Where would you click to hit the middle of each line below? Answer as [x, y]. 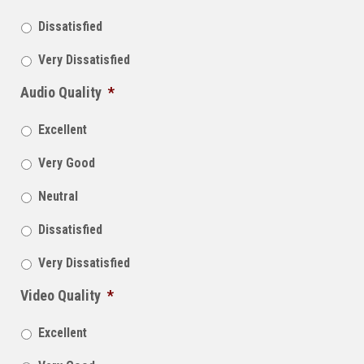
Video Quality [61, 295]
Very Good [67, 162]
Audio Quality [61, 92]
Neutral [58, 196]
